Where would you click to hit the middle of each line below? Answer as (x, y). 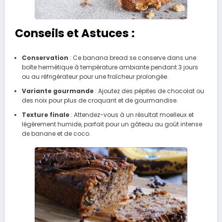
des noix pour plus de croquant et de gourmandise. (100, 100)
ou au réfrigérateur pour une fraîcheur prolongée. (95, 76)
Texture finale (45, 114)
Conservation (45, 57)
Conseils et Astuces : (75, 33)
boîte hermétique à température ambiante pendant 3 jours (110, 67)
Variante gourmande (57, 91)
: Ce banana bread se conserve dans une (132, 57)
